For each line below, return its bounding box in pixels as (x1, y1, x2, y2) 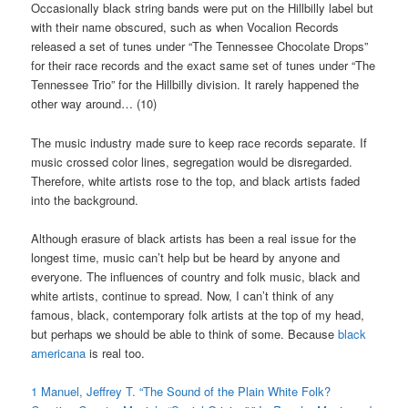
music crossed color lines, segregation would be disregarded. (31, 152, 353, 170)
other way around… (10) (31, 95, 158, 113)
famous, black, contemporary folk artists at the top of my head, (31, 305, 365, 323)
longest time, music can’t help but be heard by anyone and (31, 248, 341, 266)
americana (31, 343, 87, 362)
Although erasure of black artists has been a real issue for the (31, 229, 357, 247)
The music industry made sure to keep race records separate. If (31, 133, 368, 151)
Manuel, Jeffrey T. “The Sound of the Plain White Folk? (41, 382, 331, 400)
